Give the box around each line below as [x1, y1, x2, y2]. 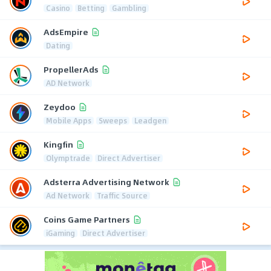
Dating [46, 39, 70, 51]
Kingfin [44, 138, 73, 151]
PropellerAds [44, 63, 99, 76]
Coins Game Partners [44, 213, 130, 226]
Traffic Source [97, 189, 148, 201]
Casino [46, 2, 70, 13]
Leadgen [134, 114, 166, 126]
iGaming [46, 227, 75, 238]
